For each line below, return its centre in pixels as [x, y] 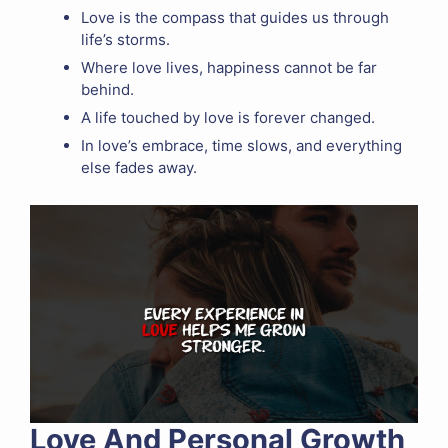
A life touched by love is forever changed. [228, 118]
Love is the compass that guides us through [235, 18]
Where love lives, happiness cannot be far [229, 68]
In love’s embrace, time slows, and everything [241, 146]
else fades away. [139, 168]
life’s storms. [125, 40]
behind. [107, 90]
